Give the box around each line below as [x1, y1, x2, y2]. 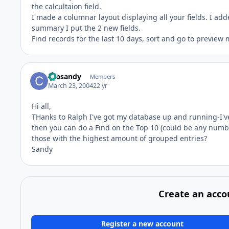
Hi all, [32, 101, 51, 111]
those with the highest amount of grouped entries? [32, 133, 207, 144]
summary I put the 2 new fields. [32, 22, 141, 33]
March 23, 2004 [48, 81, 94, 90]
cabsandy [48, 71, 82, 81]
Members [89, 72, 115, 80]
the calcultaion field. [32, 1, 101, 11]
